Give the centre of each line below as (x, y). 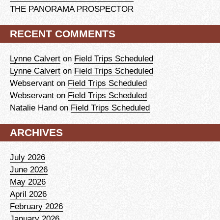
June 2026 (29, 169)
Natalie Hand (33, 107)
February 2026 (36, 206)
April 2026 (28, 194)
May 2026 (28, 181)
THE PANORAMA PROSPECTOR (72, 9)
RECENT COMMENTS (63, 33)
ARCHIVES (36, 132)
